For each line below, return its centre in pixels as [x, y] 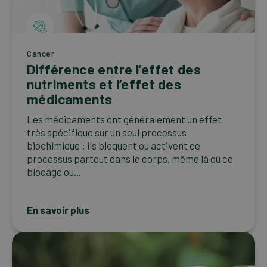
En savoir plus [58, 210]
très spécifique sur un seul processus [107, 133]
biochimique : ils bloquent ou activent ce [114, 146]
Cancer [41, 54]
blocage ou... [54, 172]
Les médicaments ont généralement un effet [124, 119]
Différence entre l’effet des [114, 69]
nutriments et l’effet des [104, 84]
